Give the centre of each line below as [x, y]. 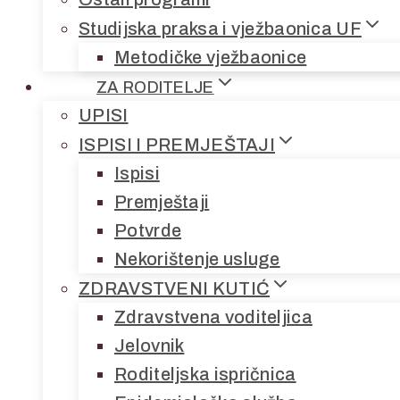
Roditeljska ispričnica [205, 374]
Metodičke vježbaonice [211, 57]
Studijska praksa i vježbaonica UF [220, 29]
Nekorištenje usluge [197, 259]
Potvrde [148, 230]
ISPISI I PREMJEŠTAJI [177, 145]
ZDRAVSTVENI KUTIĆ [175, 288]
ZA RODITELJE [155, 87]
